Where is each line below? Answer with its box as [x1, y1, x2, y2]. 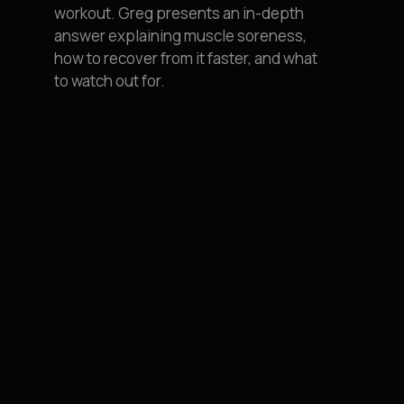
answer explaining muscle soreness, [54, 25, 307, 46]
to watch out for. [54, 70, 165, 91]
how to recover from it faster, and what [54, 48, 317, 69]
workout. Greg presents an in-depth [54, 3, 304, 23]
